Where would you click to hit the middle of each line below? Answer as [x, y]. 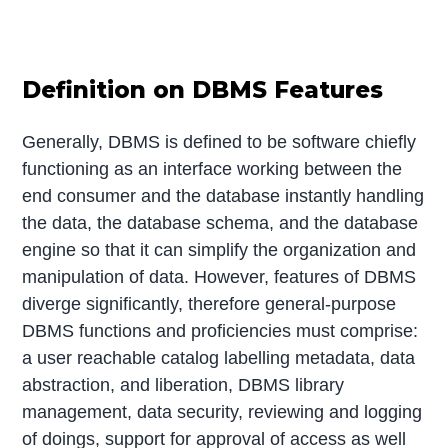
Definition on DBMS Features [203, 90]
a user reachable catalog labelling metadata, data [219, 358]
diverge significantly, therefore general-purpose [209, 304]
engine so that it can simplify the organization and [219, 250]
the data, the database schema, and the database [220, 223]
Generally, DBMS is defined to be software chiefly [219, 142]
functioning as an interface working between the [212, 169]
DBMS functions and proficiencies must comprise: [220, 331]
